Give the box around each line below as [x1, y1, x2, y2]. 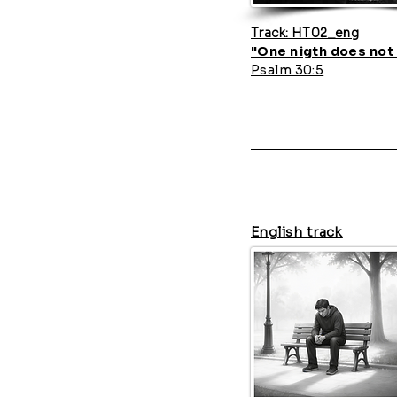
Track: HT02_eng [251, 25, 360, 41]
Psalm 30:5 [251, 62, 324, 78]
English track [251, 223, 343, 240]
